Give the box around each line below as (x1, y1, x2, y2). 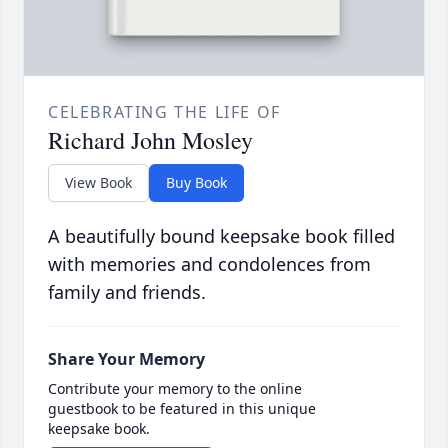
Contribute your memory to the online (48, 379, 302, 399)
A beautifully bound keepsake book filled (48, 224, 395, 249)
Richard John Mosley (48, 124, 253, 157)
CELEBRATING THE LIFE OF (48, 101, 281, 124)
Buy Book (166, 173, 227, 193)
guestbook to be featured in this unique (48, 399, 316, 419)
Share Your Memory (48, 348, 205, 371)
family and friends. (48, 280, 206, 305)
